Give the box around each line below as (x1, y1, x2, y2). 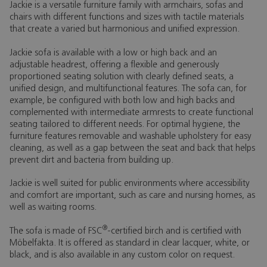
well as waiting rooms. (10, 203, 97, 212)
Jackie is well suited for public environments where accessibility (10, 179, 250, 188)
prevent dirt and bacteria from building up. (10, 156, 173, 165)
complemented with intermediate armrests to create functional (10, 108, 253, 117)
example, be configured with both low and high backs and (10, 96, 235, 105)
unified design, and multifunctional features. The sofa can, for (10, 84, 247, 94)
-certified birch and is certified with (107, 226, 241, 236)
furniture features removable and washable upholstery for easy (10, 132, 252, 141)
